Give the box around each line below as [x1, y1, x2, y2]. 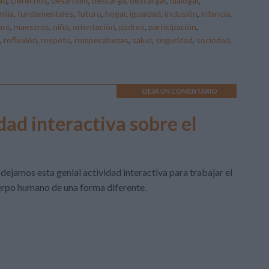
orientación [73, 22, 115, 32]
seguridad [156, 35, 193, 45]
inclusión [165, 8, 198, 19]
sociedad [196, 35, 230, 45]
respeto [41, 35, 71, 45]
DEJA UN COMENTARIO [142, 87, 217, 95]
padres [119, 22, 145, 32]
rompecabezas [74, 35, 128, 45]
